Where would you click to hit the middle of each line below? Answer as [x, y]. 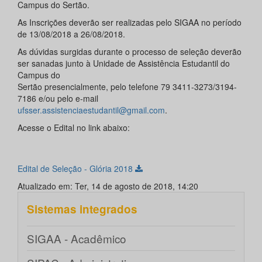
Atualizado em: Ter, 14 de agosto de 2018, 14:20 [108, 186]
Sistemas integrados [82, 209]
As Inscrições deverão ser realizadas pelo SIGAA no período [130, 23]
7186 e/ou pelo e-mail [58, 99]
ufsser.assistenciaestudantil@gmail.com [91, 110]
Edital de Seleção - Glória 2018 [76, 169]
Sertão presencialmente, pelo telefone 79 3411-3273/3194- [127, 87]
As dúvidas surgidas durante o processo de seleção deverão [130, 52]
